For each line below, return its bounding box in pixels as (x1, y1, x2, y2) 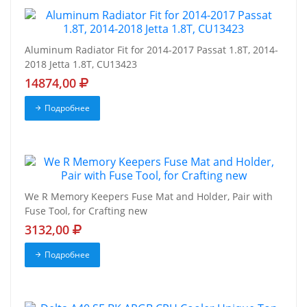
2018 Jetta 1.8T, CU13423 (25, 58, 137, 71)
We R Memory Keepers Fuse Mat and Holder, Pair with (25, 190, 273, 204)
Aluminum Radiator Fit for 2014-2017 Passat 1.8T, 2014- (25, 43, 278, 57)
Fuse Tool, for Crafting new (25, 204, 147, 218)
